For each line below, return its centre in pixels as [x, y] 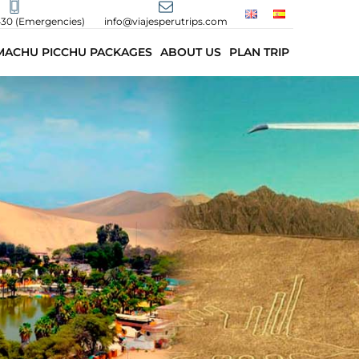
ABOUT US [191, 52]
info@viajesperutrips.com [165, 21]
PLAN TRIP [259, 52]
